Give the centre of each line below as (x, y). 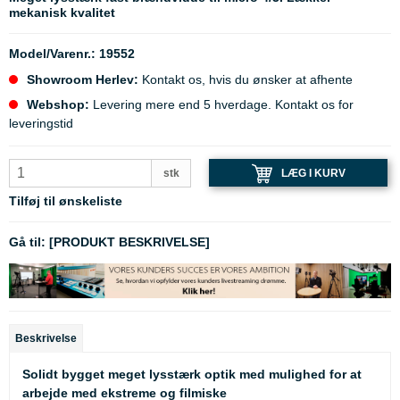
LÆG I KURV (313, 173)
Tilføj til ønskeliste (66, 201)
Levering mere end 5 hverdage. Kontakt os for (221, 105)
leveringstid (41, 124)
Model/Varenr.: (52, 54)
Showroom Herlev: (83, 80)
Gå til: (27, 242)
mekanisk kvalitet (62, 13)
